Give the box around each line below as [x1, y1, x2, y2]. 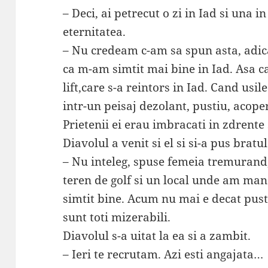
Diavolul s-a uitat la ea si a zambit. [63, 228, 251, 244]
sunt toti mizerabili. [63, 209, 171, 226]
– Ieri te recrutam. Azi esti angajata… [63, 246, 264, 263]
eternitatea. [63, 24, 126, 40]
